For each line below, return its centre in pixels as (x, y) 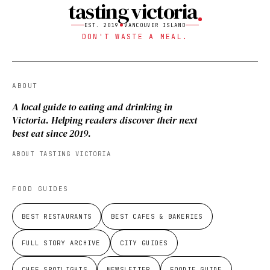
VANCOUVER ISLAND (155, 25)
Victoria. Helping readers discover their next (105, 120)
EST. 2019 (102, 25)
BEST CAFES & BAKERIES (157, 216)
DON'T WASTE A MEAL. (135, 36)
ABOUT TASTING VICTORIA (62, 153)
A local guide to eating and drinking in (92, 106)
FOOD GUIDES (40, 189)
